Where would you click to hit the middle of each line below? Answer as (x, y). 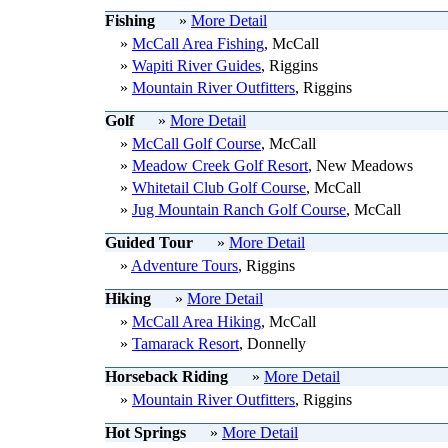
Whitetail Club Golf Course (219, 187)
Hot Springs (147, 432)
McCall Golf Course (196, 143)
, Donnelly (272, 343)
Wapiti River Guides (196, 65)
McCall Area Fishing (198, 43)
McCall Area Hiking (196, 321)
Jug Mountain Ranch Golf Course (239, 209)
